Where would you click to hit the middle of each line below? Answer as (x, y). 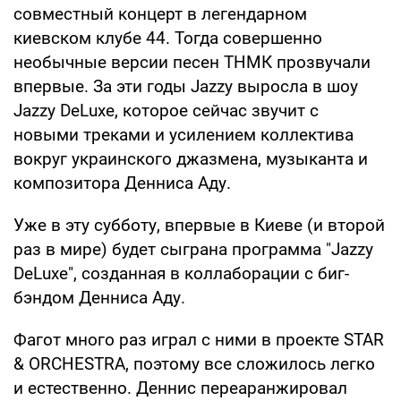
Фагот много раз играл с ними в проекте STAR (199, 339)
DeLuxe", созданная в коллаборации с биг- (181, 273)
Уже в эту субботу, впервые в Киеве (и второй (199, 225)
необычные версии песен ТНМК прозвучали (192, 62)
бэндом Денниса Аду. (99, 297)
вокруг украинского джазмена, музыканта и (191, 158)
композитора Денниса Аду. (122, 183)
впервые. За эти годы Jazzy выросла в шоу (186, 86)
